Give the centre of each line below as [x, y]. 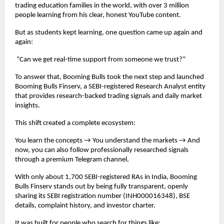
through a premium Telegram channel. [72, 160]
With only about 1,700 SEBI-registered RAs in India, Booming [106, 177]
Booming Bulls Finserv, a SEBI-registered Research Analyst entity [110, 87]
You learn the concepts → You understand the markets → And [107, 141]
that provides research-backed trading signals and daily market [108, 96]
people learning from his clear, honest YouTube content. [98, 15]
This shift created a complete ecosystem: [75, 123]
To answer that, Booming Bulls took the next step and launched [109, 77]
